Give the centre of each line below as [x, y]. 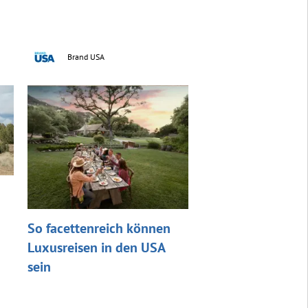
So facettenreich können [99, 229]
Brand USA [86, 56]
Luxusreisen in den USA [96, 248]
